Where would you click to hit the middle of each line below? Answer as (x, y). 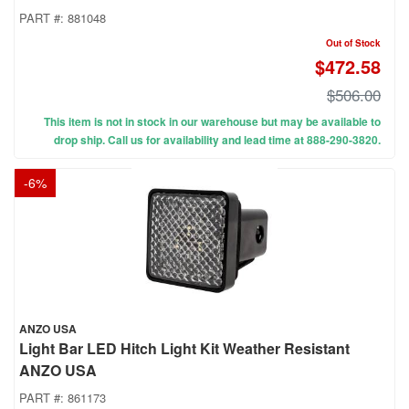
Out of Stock (353, 43)
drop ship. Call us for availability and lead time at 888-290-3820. (217, 140)
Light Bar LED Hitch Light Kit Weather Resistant (184, 349)
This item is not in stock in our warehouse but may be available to (212, 122)
